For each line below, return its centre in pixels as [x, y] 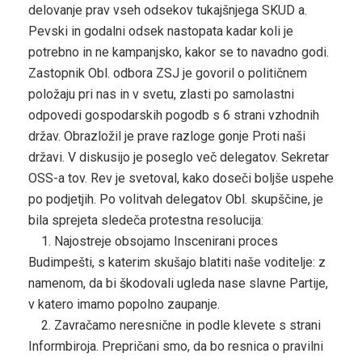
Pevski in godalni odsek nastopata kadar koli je [161, 31]
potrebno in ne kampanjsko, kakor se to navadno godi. [179, 52]
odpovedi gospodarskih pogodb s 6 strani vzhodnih [174, 115]
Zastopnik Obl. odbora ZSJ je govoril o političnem [168, 73]
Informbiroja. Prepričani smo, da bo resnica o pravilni [176, 346]
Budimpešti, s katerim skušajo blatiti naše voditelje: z [177, 262]
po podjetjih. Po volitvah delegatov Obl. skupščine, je [176, 199]
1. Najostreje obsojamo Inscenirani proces [153, 241]
